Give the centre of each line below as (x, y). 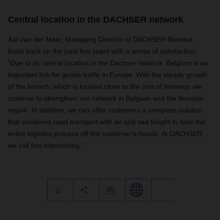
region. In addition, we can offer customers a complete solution (105, 110)
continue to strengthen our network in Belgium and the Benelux (106, 98)
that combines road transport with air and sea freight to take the (107, 122)
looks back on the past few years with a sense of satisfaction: (102, 51)
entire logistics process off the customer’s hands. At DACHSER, (106, 134)
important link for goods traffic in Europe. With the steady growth (108, 75)
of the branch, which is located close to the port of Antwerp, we (105, 86)
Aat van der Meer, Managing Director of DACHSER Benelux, (101, 39)
